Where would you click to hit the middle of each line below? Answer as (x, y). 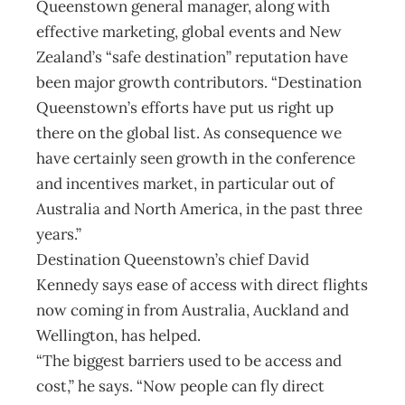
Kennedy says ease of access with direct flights (202, 285)
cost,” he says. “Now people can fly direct (180, 386)
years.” (59, 234)
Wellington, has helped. (118, 335)
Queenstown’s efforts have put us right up (185, 108)
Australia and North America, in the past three (199, 209)
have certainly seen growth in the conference (196, 158)
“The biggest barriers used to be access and (189, 361)
